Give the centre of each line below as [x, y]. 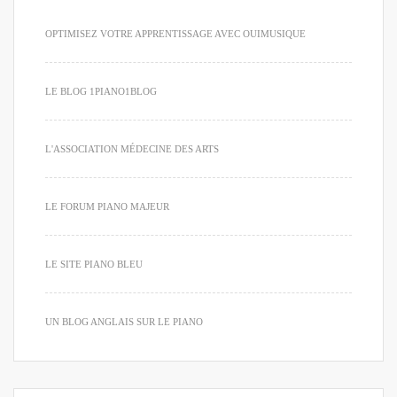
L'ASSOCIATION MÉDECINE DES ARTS [132, 148]
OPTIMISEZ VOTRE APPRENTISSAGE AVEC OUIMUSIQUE [175, 33]
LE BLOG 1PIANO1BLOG [101, 91]
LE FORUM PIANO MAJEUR [107, 206]
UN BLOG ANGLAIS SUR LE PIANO [124, 321]
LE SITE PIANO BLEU [94, 264]
